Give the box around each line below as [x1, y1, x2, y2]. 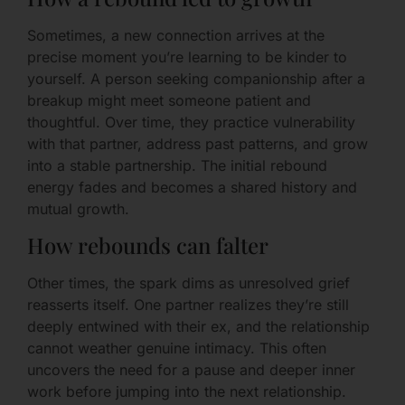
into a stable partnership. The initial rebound [27, 155, 327, 174]
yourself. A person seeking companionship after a [27, 69, 365, 88]
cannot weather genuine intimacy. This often [27, 338, 326, 357]
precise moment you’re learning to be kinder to [27, 47, 347, 66]
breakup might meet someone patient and [27, 90, 311, 109]
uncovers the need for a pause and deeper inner [27, 360, 355, 379]
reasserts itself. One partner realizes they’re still [27, 295, 349, 314]
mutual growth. [27, 199, 129, 218]
